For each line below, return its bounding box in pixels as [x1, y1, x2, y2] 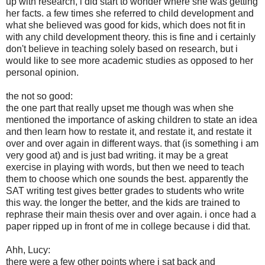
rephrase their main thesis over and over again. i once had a [6, 209, 256, 219]
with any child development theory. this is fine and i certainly [6, 31, 256, 42]
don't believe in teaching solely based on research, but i [6, 43, 238, 54]
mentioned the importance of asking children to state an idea [6, 114, 257, 125]
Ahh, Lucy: [6, 244, 50, 255]
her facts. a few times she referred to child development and [6, 8, 254, 18]
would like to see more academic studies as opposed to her [6, 55, 253, 66]
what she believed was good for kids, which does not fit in [6, 20, 245, 30]
